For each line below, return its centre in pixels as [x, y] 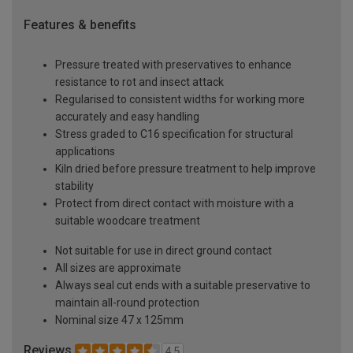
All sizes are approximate [118, 268]
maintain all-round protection [127, 303]
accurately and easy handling [127, 117]
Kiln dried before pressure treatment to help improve [186, 169]
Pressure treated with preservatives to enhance [173, 65]
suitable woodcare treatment [128, 221]
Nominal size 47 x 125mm [119, 320]
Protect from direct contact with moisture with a [175, 204]
